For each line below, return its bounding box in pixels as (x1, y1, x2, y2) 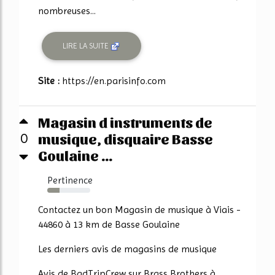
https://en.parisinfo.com (62, 74, 166, 87)
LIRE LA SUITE (63, 41, 111, 51)
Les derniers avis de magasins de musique (38, 242, 217, 255)
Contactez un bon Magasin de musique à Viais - (38, 203, 241, 215)
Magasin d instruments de (38, 112, 212, 130)
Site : (38, 74, 62, 87)
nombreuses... (38, 4, 96, 17)
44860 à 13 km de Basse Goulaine (38, 218, 180, 230)
